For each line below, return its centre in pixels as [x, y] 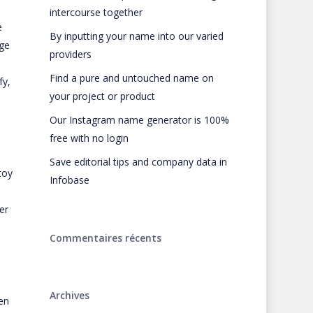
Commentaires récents [105, 238]
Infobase [69, 180]
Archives [69, 295]
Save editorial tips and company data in [138, 162]
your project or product [102, 96]
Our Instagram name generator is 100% [139, 120]
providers [70, 54]
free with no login [89, 138]
